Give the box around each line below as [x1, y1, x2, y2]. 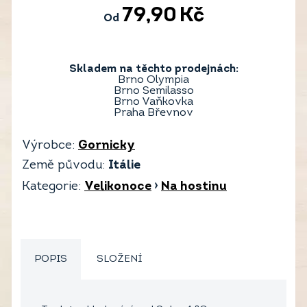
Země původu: [22, 159, 105, 173]
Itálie [108, 159, 140, 173]
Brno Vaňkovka [114, 97, 193, 108]
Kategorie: [22, 180, 81, 194]
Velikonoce [84, 180, 151, 194]
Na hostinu [161, 180, 227, 194]
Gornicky [78, 139, 135, 153]
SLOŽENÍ [97, 254, 142, 265]
